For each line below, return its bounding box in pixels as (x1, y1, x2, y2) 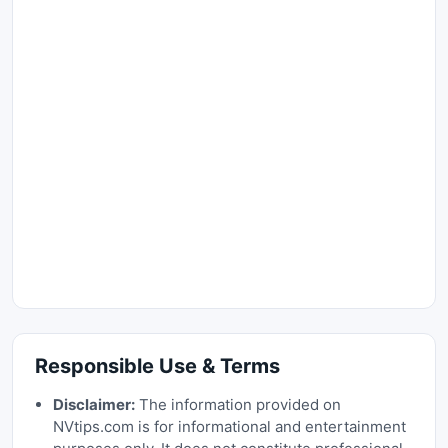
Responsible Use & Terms (35, 354, 280, 378)
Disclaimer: (52, 395, 135, 414)
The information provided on (134, 395, 341, 414)
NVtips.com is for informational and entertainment (52, 417, 406, 436)
